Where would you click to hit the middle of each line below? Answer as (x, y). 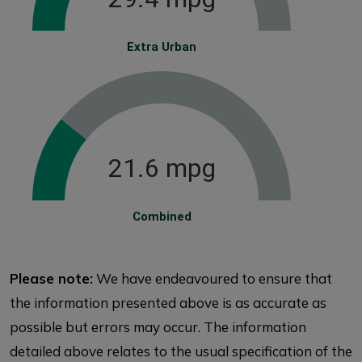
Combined (162, 217)
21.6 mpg (162, 168)
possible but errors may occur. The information (158, 327)
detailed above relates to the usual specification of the (181, 351)
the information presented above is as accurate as (168, 303)
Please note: (51, 278)
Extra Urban (162, 47)
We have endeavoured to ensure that (213, 278)
